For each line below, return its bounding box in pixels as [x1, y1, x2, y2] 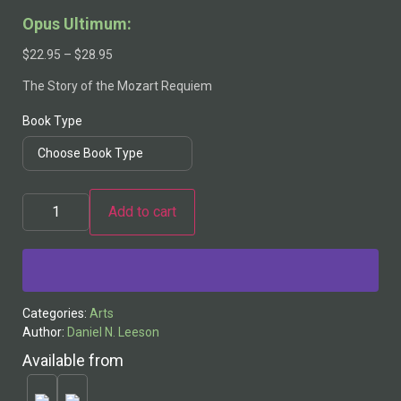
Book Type [22, 114, 82, 129]
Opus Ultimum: [22, 13, 132, 33]
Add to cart [108, 202, 176, 220]
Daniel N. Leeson [67, 324, 159, 339]
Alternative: [22, 234, 88, 249]
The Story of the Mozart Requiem [22, 79, 212, 94]
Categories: [22, 305, 90, 320]
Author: [22, 324, 67, 339]
